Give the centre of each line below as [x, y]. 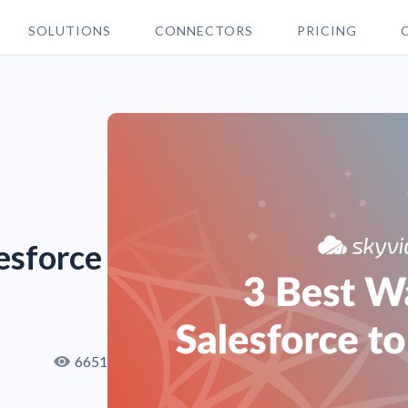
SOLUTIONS [69, 30]
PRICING [326, 30]
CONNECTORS [204, 30]
